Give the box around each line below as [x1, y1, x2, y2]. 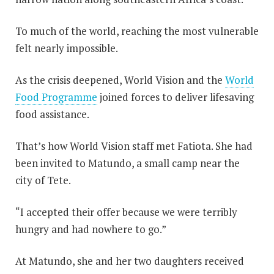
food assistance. [15, 107, 89, 121]
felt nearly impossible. [15, 41, 118, 55]
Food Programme [15, 90, 97, 104]
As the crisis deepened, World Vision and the [15, 73, 225, 87]
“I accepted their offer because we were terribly [15, 205, 237, 219]
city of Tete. [15, 173, 71, 187]
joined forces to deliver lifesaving [97, 90, 254, 104]
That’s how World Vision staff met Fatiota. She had [15, 139, 253, 153]
